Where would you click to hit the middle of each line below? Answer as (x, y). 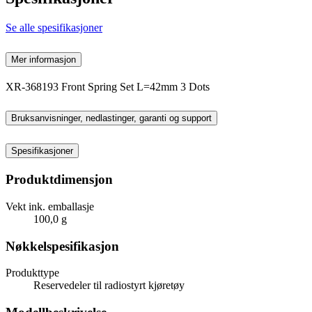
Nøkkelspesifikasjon (62, 246)
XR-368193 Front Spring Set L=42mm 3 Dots (108, 86)
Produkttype (32, 273)
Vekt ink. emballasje (50, 206)
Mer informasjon (44, 59)
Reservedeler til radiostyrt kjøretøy (109, 286)
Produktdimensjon (59, 180)
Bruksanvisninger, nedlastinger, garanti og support (111, 118)
